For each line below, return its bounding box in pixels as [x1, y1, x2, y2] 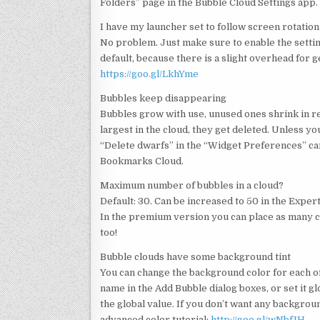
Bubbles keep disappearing [100, 92, 226, 104]
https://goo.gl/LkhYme [100, 68, 199, 79]
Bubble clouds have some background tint [100, 251, 291, 262]
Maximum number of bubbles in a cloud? [100, 179, 284, 191]
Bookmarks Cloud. [100, 155, 184, 166]
